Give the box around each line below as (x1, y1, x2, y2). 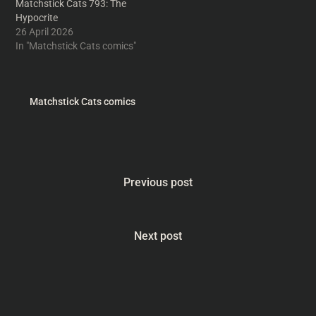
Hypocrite (16, 12, 59, 23)
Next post (134, 229, 182, 243)
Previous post (123, 176, 193, 189)
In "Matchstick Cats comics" (16, 40, 137, 51)
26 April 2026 (16, 26, 74, 37)
